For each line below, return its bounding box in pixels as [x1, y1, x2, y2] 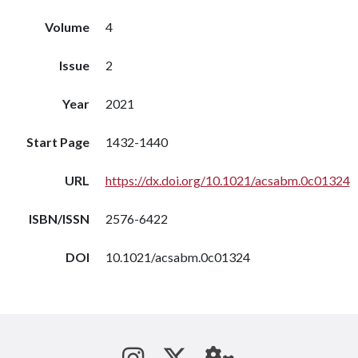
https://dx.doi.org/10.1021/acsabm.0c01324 [105, 173, 350, 188]
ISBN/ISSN [28, 211, 89, 226]
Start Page [26, 134, 89, 149]
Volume [44, 19, 89, 34]
